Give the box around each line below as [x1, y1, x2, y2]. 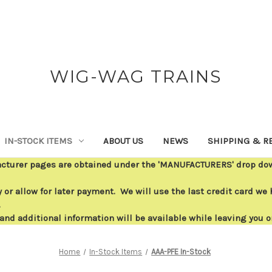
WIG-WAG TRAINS [50, 66, 222, 87]
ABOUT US [103, 135, 143, 146]
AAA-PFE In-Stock [151, 246, 211, 256]
